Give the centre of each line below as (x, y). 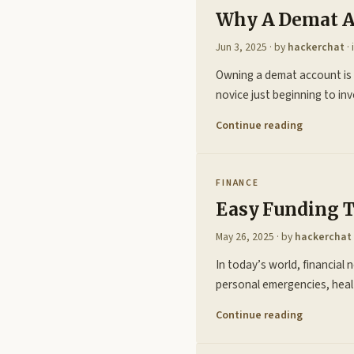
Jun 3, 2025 (241, 47)
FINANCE (237, 183)
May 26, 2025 (245, 236)
